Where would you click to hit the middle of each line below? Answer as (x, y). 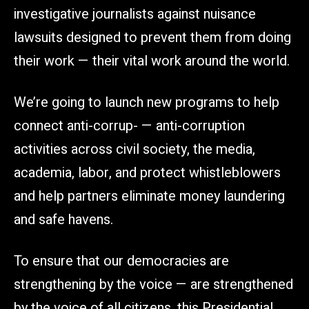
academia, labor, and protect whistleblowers (147, 172)
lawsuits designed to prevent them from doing (152, 37)
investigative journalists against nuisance (135, 14)
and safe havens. (63, 219)
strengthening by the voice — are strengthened (153, 284)
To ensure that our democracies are (121, 261)
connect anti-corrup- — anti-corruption (129, 126)
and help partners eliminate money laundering (149, 196)
